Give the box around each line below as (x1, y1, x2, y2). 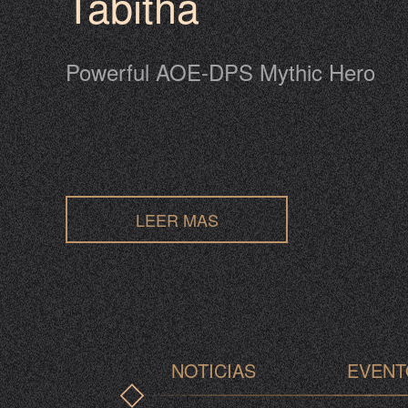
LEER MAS (135, 208, 219, 231)
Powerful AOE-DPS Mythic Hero (66, 56, 375, 87)
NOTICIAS (171, 357, 256, 383)
